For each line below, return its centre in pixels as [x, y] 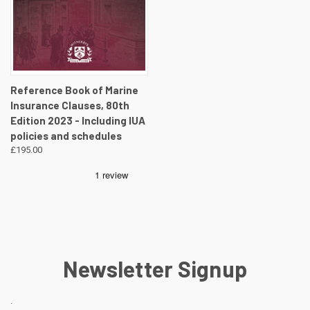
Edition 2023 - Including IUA [78, 121]
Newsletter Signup [155, 269]
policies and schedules [66, 136]
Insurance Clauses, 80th [70, 106]
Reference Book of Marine [74, 90]
